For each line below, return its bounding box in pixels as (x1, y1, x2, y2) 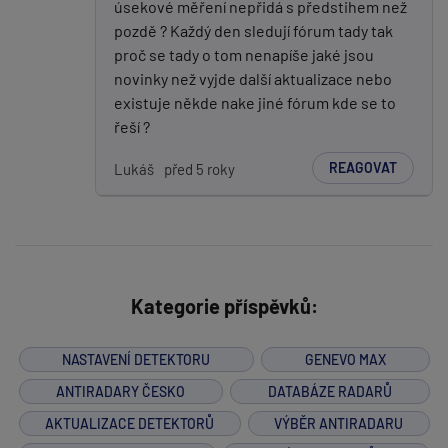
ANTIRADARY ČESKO (56, 382, 186, 400)
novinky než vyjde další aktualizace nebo (114, 69, 392, 88)
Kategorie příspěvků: (130, 294, 318, 318)
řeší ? (114, 117, 150, 136)
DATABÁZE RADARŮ (267, 382, 392, 400)
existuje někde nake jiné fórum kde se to (114, 93, 396, 112)
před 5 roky (164, 159, 235, 178)
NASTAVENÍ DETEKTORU (62, 350, 211, 368)
